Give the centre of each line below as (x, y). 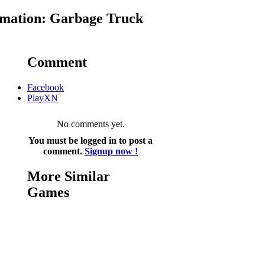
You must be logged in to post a (91, 140)
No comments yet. (91, 124)
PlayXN (43, 98)
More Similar (69, 176)
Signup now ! (111, 151)
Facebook (46, 87)
